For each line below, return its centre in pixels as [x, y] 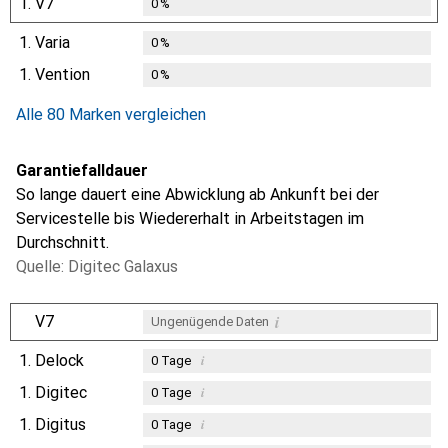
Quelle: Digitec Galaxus [97, 266]
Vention [62, 74]
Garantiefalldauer [82, 170]
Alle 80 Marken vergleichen [111, 114]
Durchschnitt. [62, 242]
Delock [59, 360]
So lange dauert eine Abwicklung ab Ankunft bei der [197, 194]
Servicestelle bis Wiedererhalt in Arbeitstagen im [190, 218]
